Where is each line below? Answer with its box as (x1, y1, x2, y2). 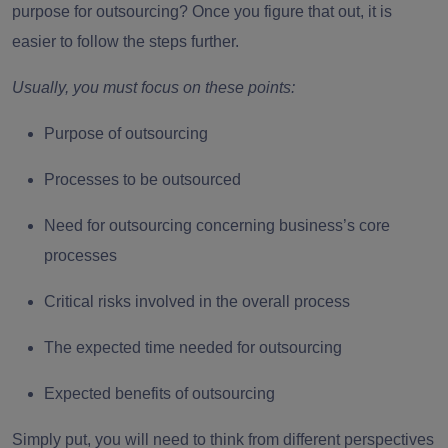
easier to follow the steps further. (12, 32, 243, 50)
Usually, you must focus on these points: (12, 78, 295, 96)
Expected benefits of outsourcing (44, 384, 275, 402)
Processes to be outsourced (44, 170, 241, 188)
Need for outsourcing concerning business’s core (44, 216, 390, 234)
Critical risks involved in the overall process (44, 292, 350, 310)
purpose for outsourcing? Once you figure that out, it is (12, 2, 392, 20)
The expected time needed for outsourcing (44, 338, 346, 356)
